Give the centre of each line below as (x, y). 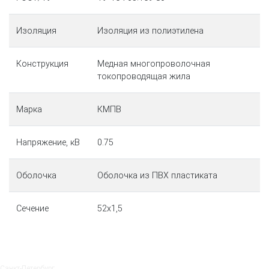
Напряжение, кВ (48, 143)
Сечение (32, 209)
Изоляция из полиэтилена (150, 31)
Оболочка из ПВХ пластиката (157, 176)
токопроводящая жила (144, 77)
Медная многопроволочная (154, 64)
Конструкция (42, 64)
